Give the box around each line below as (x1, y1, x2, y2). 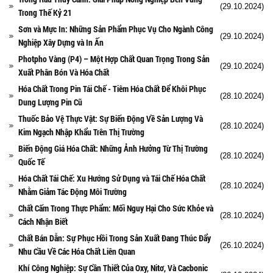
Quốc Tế (18, 155, 44, 168)
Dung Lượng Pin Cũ (18, 96, 82, 108)
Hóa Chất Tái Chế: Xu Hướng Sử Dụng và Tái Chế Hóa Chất (18, 172, 205, 184)
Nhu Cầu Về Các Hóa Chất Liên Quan (18, 245, 135, 257)
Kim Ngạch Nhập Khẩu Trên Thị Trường (18, 126, 144, 138)
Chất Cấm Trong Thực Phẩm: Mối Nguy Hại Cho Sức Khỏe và (18, 202, 213, 214)
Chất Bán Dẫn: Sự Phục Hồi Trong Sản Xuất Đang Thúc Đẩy (18, 232, 211, 244)
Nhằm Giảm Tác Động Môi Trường (18, 185, 127, 197)
